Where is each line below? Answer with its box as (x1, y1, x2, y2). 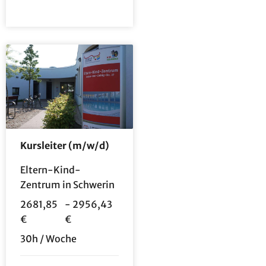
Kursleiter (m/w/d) (20, 140, 109, 152)
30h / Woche (20, 233, 77, 245)
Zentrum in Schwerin (20, 179, 115, 191)
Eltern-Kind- (20, 164, 81, 176)
